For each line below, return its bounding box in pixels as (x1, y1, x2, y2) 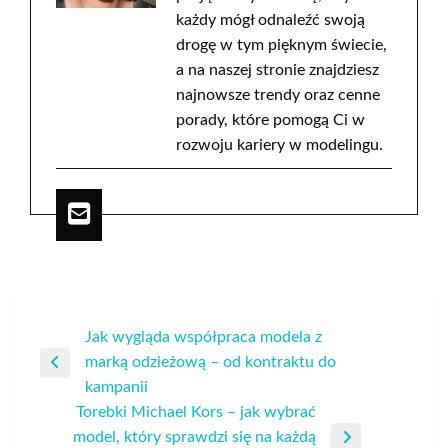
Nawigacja (39, 328, 130, 349)
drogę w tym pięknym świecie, (176, 37, 387, 54)
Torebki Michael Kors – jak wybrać (76, 404, 316, 421)
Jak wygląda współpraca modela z (85, 329, 322, 346)
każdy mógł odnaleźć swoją (176, 12, 365, 29)
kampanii (85, 379, 148, 396)
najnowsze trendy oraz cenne (176, 87, 380, 104)
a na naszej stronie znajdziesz (176, 62, 379, 79)
